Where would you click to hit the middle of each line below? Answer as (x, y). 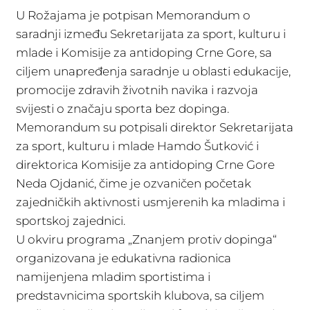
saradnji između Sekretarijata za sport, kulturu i (151, 34)
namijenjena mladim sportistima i (113, 277)
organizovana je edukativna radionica (124, 258)
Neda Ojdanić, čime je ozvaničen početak (134, 183)
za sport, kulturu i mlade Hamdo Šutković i (137, 146)
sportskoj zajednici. (71, 221)
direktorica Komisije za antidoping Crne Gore (145, 165)
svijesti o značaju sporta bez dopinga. (122, 109)
